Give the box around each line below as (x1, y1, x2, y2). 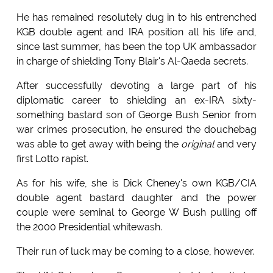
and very (214, 138, 257, 150)
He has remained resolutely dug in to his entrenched (16, 11, 257, 23)
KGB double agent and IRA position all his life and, (16, 26, 257, 38)
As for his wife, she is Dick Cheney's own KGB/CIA (16, 177, 257, 189)
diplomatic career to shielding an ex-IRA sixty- (16, 94, 257, 106)
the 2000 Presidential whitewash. (16, 221, 162, 233)
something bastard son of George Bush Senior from (16, 108, 257, 121)
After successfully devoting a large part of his (16, 79, 257, 91)
